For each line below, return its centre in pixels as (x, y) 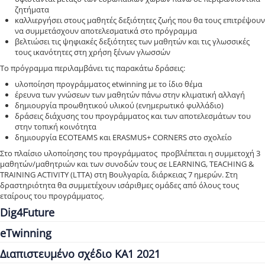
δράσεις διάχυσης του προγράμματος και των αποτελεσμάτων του (133, 116)
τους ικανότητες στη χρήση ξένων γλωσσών (93, 52)
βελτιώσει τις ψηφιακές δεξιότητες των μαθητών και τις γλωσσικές (132, 41)
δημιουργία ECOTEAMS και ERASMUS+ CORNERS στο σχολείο (123, 137)
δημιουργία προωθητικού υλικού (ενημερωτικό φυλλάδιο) (119, 105)
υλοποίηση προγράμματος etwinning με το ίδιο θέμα (109, 84)
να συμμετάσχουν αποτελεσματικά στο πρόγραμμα (106, 30)
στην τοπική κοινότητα (56, 126)
